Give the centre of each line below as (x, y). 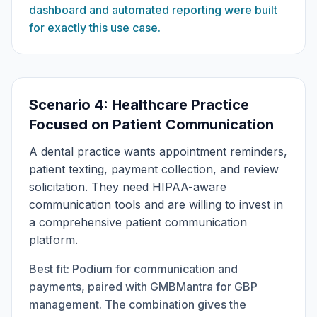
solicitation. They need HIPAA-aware (128, 187)
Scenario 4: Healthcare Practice (139, 105)
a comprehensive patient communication (138, 222)
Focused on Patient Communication (151, 125)
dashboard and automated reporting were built (153, 10)
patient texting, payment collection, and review (154, 169)
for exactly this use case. (95, 28)
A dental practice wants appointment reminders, (158, 151)
